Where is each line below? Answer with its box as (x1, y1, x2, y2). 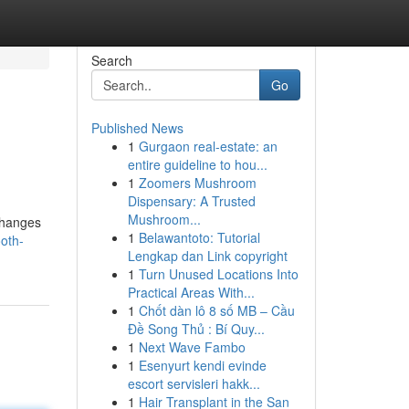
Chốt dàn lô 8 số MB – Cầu (138, 301, 295, 320)
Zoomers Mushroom (138, 173, 257, 192)
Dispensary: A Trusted (127, 192, 256, 210)
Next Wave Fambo (138, 338, 246, 356)
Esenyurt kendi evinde (138, 356, 267, 374)
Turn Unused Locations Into (138, 265, 299, 283)
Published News (90, 119, 184, 137)
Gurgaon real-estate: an (138, 137, 278, 155)
